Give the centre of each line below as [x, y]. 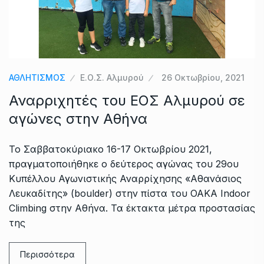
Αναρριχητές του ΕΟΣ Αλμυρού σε [127, 100]
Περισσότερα [47, 254]
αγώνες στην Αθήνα [78, 118]
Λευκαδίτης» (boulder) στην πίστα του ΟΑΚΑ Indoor [130, 193]
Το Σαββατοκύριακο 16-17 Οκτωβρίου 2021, [110, 149]
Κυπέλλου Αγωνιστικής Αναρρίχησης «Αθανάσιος [125, 178]
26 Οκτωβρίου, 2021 [203, 77]
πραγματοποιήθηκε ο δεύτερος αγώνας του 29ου [124, 164]
